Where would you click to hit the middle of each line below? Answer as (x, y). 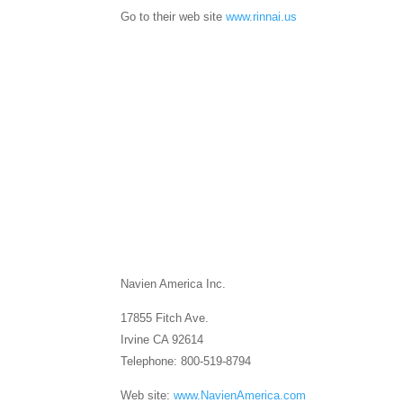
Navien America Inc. (174, 284)
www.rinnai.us (262, 17)
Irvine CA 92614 (162, 340)
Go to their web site (174, 17)
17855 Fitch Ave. (165, 318)
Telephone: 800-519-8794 (186, 362)
